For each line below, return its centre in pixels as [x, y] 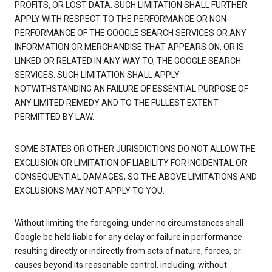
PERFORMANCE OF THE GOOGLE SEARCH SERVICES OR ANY [131, 33]
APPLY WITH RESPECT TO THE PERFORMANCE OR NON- [122, 19]
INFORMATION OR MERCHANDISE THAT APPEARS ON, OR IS [129, 47]
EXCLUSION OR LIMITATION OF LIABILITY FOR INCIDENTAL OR [131, 163]
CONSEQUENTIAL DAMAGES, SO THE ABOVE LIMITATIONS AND [136, 177]
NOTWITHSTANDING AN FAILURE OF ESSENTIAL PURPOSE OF [131, 89]
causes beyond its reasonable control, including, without [121, 265]
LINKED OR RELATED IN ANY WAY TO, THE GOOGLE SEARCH [128, 61]
